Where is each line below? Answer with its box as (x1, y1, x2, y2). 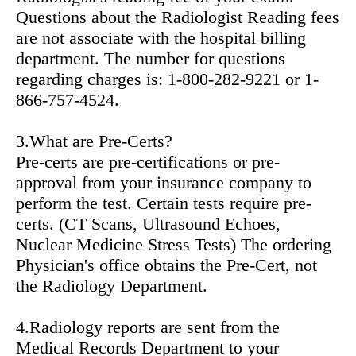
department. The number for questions (16, 48, 285, 68)
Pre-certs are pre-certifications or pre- (16, 151, 280, 172)
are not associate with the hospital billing (16, 27, 306, 48)
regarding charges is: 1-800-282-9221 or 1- (16, 68, 319, 89)
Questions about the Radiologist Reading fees (16, 6, 339, 27)
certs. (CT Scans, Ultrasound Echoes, (16, 213, 281, 234)
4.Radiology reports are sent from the (16, 316, 280, 337)
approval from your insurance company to (16, 172, 311, 192)
